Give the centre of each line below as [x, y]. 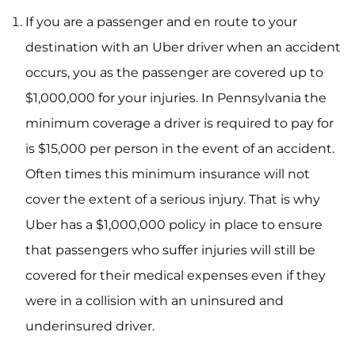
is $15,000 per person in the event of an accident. [180, 149]
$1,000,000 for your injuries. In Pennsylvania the [176, 98]
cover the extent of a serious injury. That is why [173, 199]
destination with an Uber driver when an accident [183, 47]
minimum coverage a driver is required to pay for [179, 123]
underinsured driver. [90, 326]
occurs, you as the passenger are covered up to [174, 73]
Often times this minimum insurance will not [168, 174]
